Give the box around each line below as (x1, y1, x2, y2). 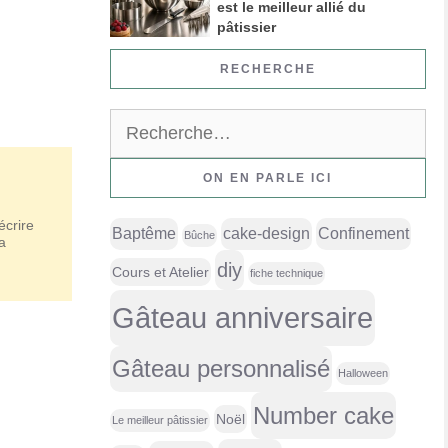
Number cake (252, 402, 394, 430)
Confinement (317, 225, 409, 243)
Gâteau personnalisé (111, 356, 330, 383)
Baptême (111, 225, 176, 243)
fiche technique (249, 267, 323, 280)
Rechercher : (108, 113, 200, 131)
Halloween (337, 367, 388, 380)
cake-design (222, 225, 310, 243)
